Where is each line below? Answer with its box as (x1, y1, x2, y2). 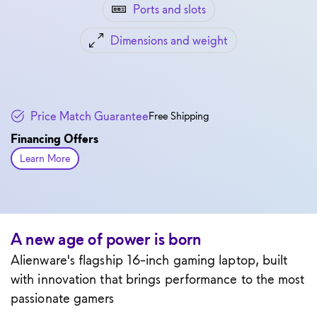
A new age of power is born (11, 228, 202, 250)
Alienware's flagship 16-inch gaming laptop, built (11, 250, 288, 269)
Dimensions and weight (110, 32, 228, 48)
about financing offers (69, 150, 167, 165)
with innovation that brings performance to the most (11, 270, 305, 288)
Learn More (20, 151, 70, 166)
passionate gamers (11, 289, 115, 307)
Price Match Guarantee (30, 108, 149, 124)
